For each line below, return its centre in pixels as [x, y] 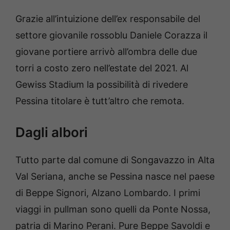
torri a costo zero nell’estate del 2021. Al [102, 68]
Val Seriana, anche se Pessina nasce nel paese [115, 176]
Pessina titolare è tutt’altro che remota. [100, 101]
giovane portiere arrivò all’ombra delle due [106, 51]
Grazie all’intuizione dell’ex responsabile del [108, 18]
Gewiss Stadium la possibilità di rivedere [102, 84]
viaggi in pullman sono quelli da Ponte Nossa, [113, 209]
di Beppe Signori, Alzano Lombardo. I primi [108, 193]
